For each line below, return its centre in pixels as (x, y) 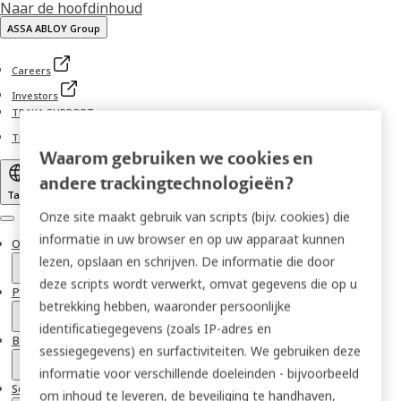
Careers (31, 70)
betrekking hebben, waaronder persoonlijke (166, 306)
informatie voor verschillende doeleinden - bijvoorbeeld (200, 373)
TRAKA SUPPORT (52, 112)
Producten (40, 292)
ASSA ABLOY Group (54, 28)
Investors (34, 95)
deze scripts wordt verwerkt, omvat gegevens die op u (199, 284)
